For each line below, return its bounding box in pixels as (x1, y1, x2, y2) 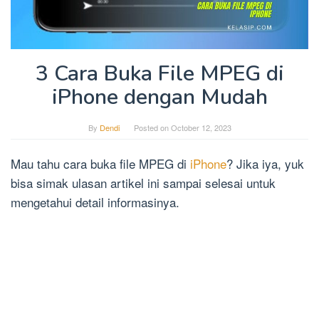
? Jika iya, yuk (226, 154, 304, 172)
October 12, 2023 (170, 121, 231, 133)
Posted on (133, 121, 171, 133)
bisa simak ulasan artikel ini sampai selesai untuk (11, 173, 276, 192)
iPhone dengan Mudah (51, 82, 268, 112)
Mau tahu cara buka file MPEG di (11, 154, 190, 172)
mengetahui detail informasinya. (11, 192, 179, 211)
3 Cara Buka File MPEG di (35, 58, 284, 88)
